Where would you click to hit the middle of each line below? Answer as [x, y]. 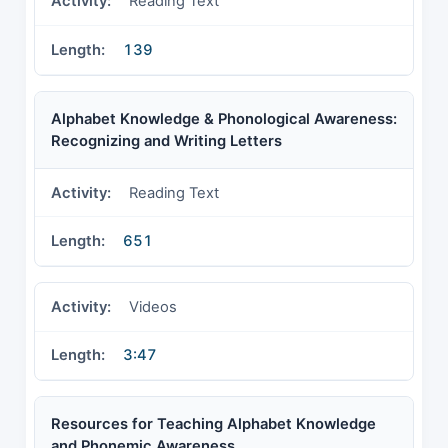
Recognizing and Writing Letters [166, 140]
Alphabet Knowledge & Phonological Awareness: [224, 118]
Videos [153, 306]
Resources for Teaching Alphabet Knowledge [213, 424]
